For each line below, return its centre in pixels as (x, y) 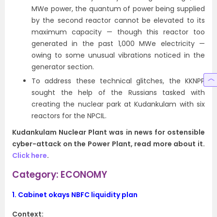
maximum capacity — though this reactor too (118, 32)
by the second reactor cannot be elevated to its (118, 20)
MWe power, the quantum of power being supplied (118, 9)
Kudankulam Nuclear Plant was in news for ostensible (108, 132)
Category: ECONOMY (60, 175)
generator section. (63, 67)
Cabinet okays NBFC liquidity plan (78, 195)
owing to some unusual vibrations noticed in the (118, 55)
